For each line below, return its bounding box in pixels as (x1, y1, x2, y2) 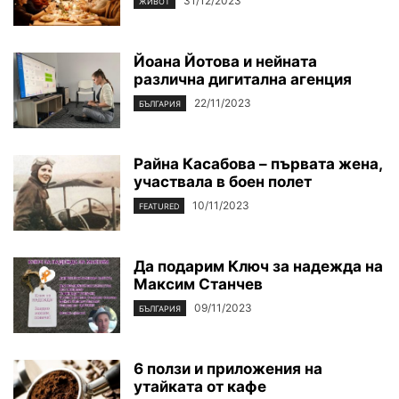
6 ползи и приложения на (134, 360, 322, 379)
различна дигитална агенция (134, 70, 352, 89)
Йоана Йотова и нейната (134, 53, 317, 71)
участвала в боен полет (134, 173, 312, 191)
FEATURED (139, 201, 179, 212)
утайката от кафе (134, 378, 266, 396)
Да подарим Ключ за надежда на (134, 257, 383, 276)
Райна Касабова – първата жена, (134, 155, 382, 174)
